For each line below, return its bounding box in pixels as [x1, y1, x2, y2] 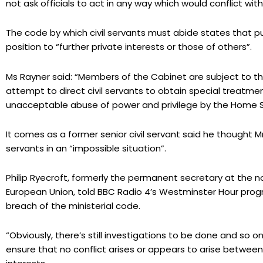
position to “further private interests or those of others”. [6, 41, 252, 53]
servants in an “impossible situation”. [6, 141, 166, 154]
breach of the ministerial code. [6, 200, 140, 213]
